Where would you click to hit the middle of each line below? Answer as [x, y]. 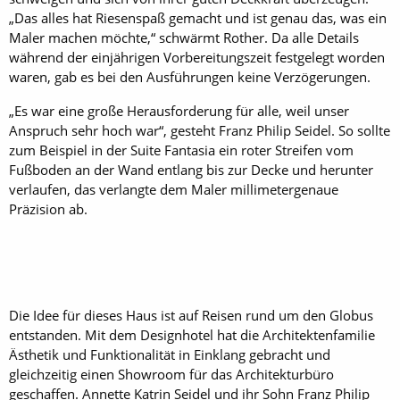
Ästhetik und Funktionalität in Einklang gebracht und [170, 354]
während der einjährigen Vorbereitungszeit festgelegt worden [197, 57]
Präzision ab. [48, 208]
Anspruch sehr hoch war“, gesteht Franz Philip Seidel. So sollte [200, 130]
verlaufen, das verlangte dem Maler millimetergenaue [174, 189]
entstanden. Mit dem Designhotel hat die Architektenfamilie [192, 334]
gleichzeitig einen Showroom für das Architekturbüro [171, 374]
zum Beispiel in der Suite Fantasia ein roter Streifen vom [181, 150]
